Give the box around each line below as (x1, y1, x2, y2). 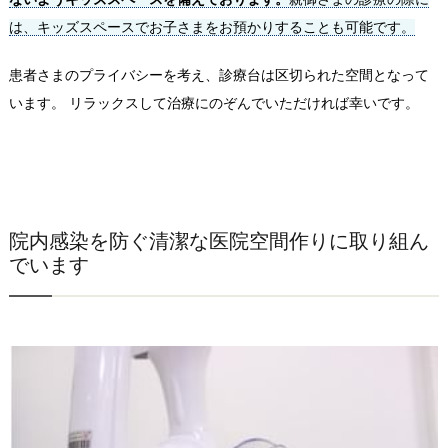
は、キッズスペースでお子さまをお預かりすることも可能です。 (8, 18, 415, 35)
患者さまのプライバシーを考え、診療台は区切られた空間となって (8, 66, 429, 83)
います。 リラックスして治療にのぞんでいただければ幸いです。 (8, 94, 419, 111)
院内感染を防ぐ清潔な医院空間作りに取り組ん (8, 229, 429, 252)
